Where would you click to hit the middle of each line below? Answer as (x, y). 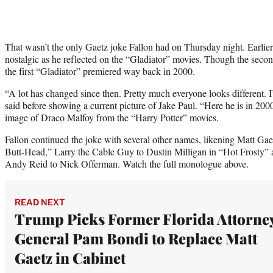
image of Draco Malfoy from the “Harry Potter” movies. (112, 117)
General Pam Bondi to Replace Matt (136, 238)
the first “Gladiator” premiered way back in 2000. (100, 71)
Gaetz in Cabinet (70, 257)
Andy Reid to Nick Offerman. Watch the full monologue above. (127, 163)
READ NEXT (40, 202)
